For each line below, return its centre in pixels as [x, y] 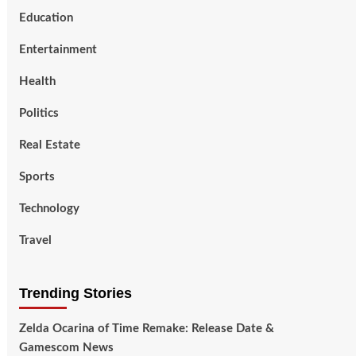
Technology [49, 209]
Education [46, 18]
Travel [35, 240]
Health [37, 81]
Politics [39, 113]
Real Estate [49, 145]
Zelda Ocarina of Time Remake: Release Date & [146, 329]
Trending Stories [75, 293]
